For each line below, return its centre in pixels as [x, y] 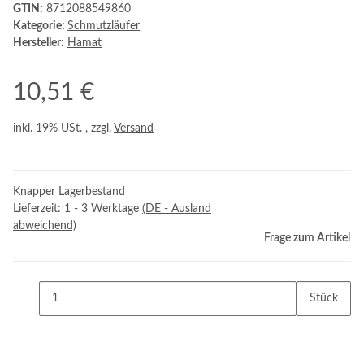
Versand [134, 128]
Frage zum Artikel [307, 238]
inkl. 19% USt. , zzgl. [63, 128]
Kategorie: [40, 26]
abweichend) [45, 226]
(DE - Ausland [177, 209]
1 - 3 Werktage [103, 209]
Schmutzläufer [104, 26]
